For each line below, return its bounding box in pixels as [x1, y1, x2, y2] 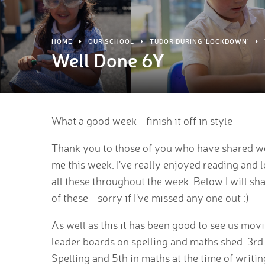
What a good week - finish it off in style [51, 114, 232, 127]
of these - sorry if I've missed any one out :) [51, 191, 249, 204]
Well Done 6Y [51, 48, 165, 72]
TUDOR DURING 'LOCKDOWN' [150, 37, 249, 46]
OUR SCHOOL [88, 37, 134, 46]
